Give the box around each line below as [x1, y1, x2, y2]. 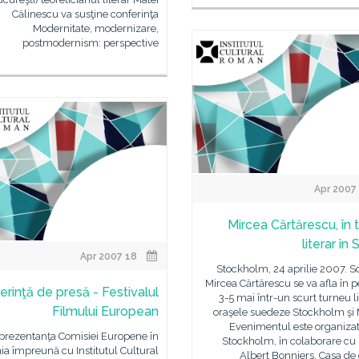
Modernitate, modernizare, [32, 22, 159, 34]
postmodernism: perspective [22, 37, 159, 49]
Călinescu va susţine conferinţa [11, 8, 159, 20]
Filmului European [51, 304, 159, 319]
